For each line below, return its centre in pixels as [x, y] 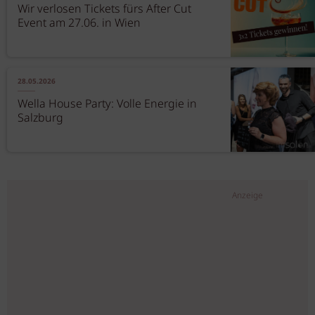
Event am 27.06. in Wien [79, 24]
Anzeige [247, 196]
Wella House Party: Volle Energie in [107, 104]
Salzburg [40, 118]
